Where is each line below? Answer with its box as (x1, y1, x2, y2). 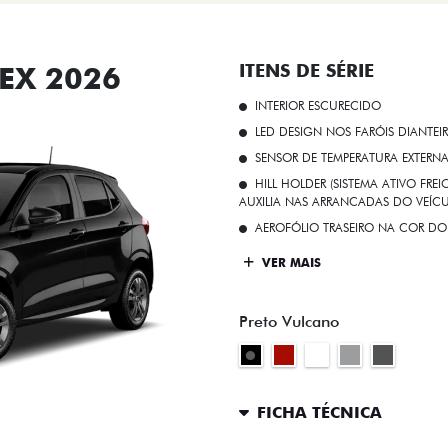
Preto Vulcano (239, 311, 339, 331)
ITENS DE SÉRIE (239, 59, 374, 81)
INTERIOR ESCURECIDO (255, 97, 381, 113)
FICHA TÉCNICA (257, 403, 382, 423)
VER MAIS (258, 255, 321, 271)
